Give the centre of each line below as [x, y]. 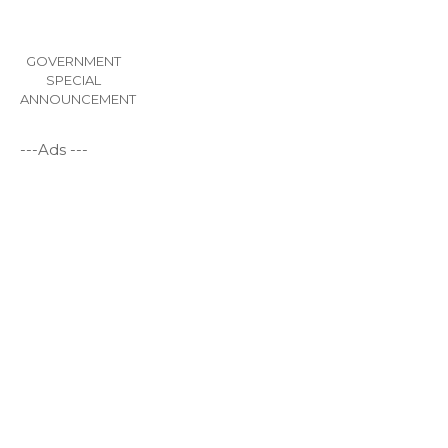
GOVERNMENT [73, 61]
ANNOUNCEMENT [78, 99]
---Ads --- [54, 150]
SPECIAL [73, 80]
